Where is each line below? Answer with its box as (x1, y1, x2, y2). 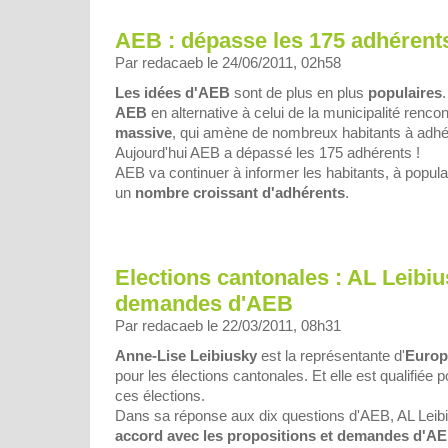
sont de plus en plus (230, 84, 368, 102)
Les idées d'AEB (115, 84, 230, 102)
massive (115, 124, 172, 142)
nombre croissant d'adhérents (135, 184, 345, 202)
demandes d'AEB (115, 290, 293, 316)
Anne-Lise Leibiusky (115, 346, 257, 364)
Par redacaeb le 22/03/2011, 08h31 (115, 316, 341, 334)
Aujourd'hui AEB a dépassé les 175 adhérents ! (115, 144, 420, 162)
